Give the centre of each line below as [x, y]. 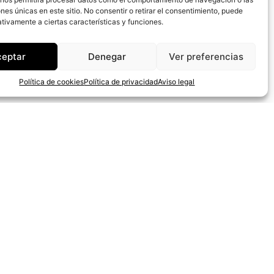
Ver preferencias [206, 56]
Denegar [107, 56]
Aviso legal [176, 82]
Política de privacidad [121, 82]
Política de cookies [52, 82]
